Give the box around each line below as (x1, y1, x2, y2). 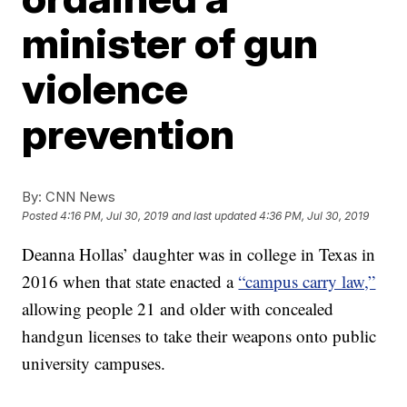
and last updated (172, 209, 257, 223)
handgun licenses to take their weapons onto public (22, 324, 377, 347)
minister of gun (22, 17, 319, 68)
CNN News (42, 188, 116, 205)
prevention (22, 108, 235, 159)
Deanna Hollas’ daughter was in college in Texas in (22, 243, 376, 265)
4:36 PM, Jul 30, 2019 (259, 209, 370, 223)
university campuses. (22, 352, 166, 374)
